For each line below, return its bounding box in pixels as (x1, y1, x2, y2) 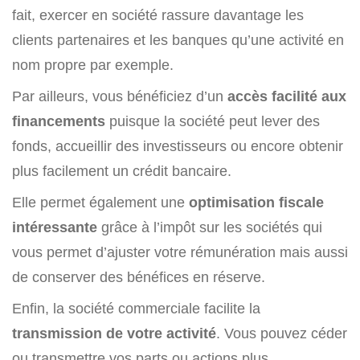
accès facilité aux (227, 88, 346, 105)
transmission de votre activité (12, 325, 216, 342)
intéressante (12, 219, 97, 236)
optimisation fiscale (189, 194, 324, 211)
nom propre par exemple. (12, 56, 174, 74)
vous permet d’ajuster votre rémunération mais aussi (12, 243, 348, 261)
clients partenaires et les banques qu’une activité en (12, 31, 344, 49)
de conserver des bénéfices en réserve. (12, 268, 265, 286)
